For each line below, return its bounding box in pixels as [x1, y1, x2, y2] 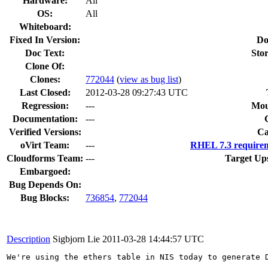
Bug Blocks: [20, 192, 69, 203]
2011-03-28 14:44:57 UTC [102, 233, 204, 244]
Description [7, 233, 50, 244]
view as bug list [120, 74, 178, 84]
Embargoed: [19, 166, 71, 176]
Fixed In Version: [10, 34, 80, 45]
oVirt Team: [20, 139, 69, 150]
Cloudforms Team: [7, 153, 83, 163]
